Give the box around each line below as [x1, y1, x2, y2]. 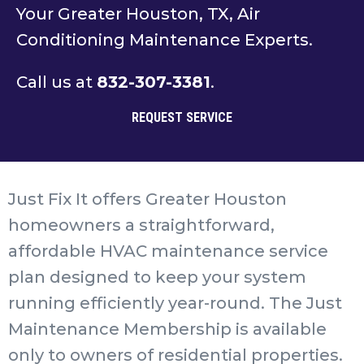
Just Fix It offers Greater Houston [8, 188, 287, 209]
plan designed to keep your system [8, 266, 306, 287]
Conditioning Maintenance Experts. [16, 29, 313, 50]
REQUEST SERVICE [132, 109, 232, 125]
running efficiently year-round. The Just [8, 292, 342, 313]
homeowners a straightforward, [8, 214, 275, 235]
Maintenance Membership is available [8, 318, 327, 339]
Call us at [16, 71, 97, 92]
